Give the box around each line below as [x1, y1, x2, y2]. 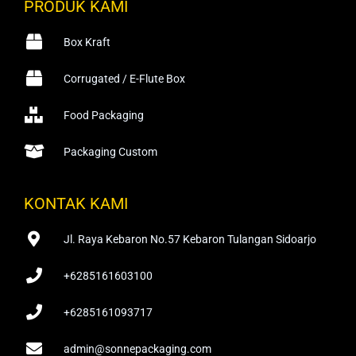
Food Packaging [64, 108, 144, 122]
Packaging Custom [64, 145, 157, 158]
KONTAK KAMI [24, 193, 128, 213]
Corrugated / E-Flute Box [64, 72, 185, 85]
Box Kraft [64, 35, 110, 48]
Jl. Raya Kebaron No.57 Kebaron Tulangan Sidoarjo [64, 232, 316, 246]
